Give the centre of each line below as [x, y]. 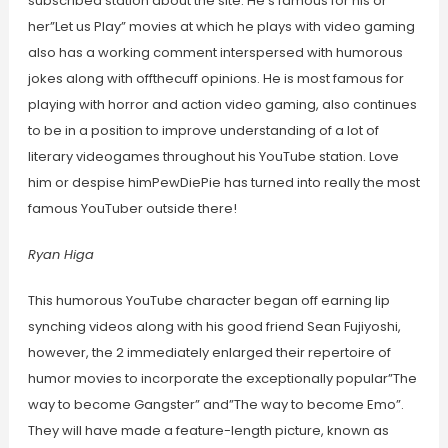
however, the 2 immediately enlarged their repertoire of [209, 353]
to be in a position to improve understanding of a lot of [203, 131]
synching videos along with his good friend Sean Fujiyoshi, [214, 327]
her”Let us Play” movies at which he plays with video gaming [221, 27]
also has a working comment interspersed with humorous [215, 53]
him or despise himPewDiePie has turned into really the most [223, 183]
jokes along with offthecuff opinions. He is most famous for [215, 79]
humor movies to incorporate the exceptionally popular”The [222, 379]
